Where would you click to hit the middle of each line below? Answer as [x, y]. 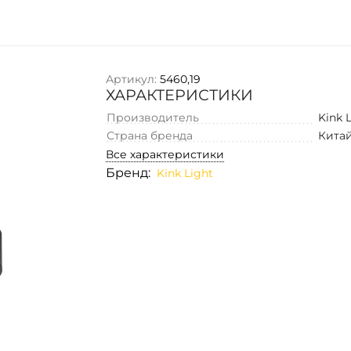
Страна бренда [150, 135]
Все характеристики [165, 154]
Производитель [153, 117]
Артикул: [132, 79]
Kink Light [185, 173]
